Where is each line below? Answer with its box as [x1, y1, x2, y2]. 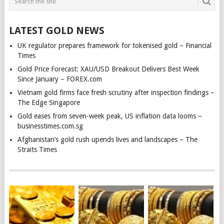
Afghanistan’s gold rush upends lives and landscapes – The [17, 135, 197, 143]
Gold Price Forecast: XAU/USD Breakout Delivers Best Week [17, 65, 199, 73]
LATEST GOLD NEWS [8, 24, 104, 36]
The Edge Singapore [17, 98, 80, 106]
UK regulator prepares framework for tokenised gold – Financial [17, 41, 211, 49]
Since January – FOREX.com [17, 75, 102, 83]
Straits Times [17, 145, 57, 153]
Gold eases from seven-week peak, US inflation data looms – [17, 112, 202, 120]
